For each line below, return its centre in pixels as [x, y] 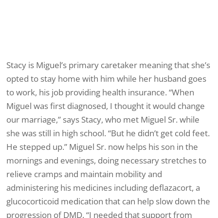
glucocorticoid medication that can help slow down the [108, 201]
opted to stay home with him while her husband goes [106, 78]
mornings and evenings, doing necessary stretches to [106, 160]
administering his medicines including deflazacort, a [103, 187]
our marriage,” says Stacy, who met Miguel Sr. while [103, 119]
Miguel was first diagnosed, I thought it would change [106, 106]
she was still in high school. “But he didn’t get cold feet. [108, 133]
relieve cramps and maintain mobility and [84, 174]
